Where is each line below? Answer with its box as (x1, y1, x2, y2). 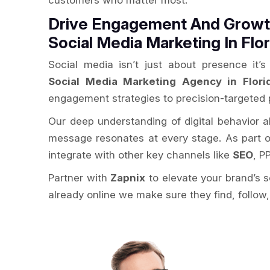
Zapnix (110, 172, 146, 184)
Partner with (48, 172, 111, 184)
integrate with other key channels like (48, 149, 233, 161)
